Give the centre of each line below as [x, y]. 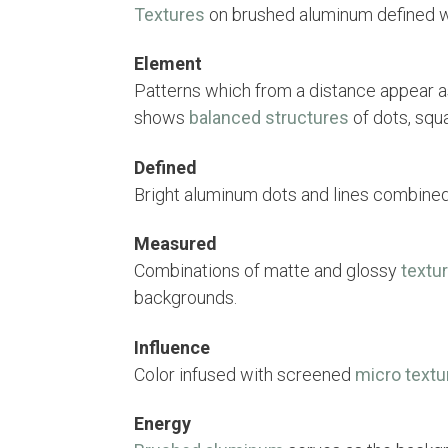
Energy [162, 424]
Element [168, 64]
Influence [172, 347]
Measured [175, 244]
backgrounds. [185, 298]
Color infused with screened [244, 374]
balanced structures [269, 118]
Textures [169, 14]
